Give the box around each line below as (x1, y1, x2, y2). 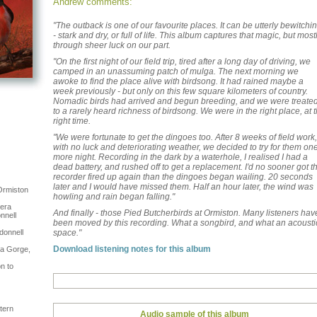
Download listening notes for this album (53, 244, 211, 254)
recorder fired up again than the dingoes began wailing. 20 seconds (53, 172, 313, 182)
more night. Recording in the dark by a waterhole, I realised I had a (53, 152, 308, 162)
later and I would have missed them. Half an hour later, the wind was (53, 182, 313, 192)
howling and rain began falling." (53, 192, 175, 202)
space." (53, 228, 81, 238)
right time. (53, 116, 91, 126)
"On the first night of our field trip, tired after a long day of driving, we (53, 57, 311, 67)
